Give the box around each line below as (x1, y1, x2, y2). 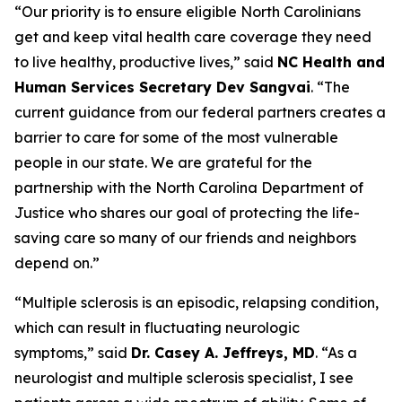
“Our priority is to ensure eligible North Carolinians (14, 3, 361, 21)
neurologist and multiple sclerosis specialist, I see (14, 369, 354, 387)
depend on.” (14, 254, 100, 272)
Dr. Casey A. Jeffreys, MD (131, 344, 315, 362)
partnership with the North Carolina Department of (14, 179, 363, 197)
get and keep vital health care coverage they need (14, 28, 371, 46)
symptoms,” (14, 344, 94, 362)
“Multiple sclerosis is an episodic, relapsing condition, (14, 293, 379, 311)
